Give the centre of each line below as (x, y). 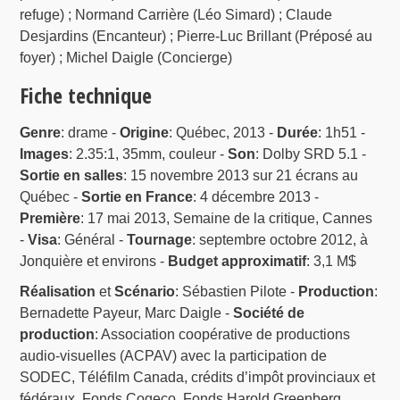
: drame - (91, 133)
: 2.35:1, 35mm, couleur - (149, 154)
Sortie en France (137, 197)
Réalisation (58, 292)
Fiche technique (86, 96)
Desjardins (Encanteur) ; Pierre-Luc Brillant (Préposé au (196, 37)
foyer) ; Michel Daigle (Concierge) (126, 58)
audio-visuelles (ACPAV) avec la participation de (174, 356)
